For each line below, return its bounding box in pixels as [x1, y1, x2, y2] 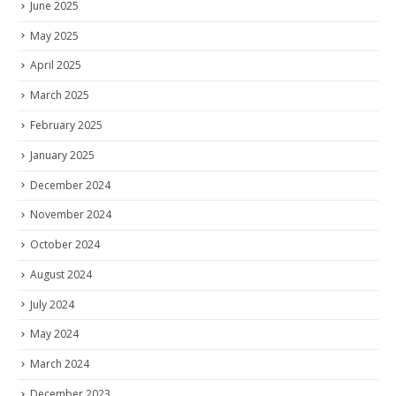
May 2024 [30, 326, 79, 342]
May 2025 [30, 27, 79, 43]
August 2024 [30, 266, 92, 282]
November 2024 [30, 207, 111, 223]
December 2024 [30, 177, 110, 193]
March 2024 [30, 356, 89, 372]
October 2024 [30, 237, 100, 253]
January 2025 [30, 147, 95, 163]
